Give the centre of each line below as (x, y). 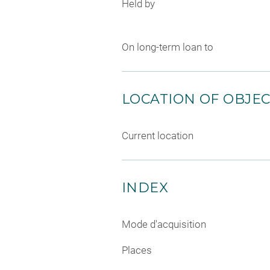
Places (137, 250)
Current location (158, 135)
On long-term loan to (168, 47)
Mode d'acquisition (164, 224)
